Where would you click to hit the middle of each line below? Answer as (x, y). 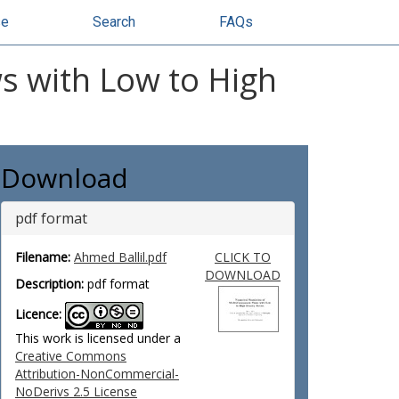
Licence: (38, 314)
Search (114, 22)
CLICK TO (242, 257)
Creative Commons (71, 356)
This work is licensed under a (98, 338)
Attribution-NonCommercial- (97, 374)
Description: (49, 284)
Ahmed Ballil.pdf (120, 257)
